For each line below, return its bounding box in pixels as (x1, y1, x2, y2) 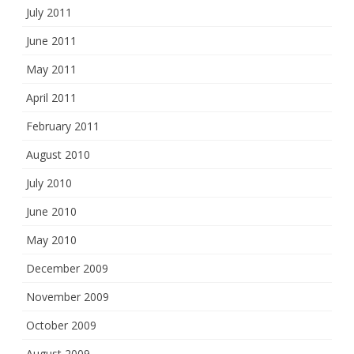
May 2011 (26, 62, 77, 77)
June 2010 (26, 204, 77, 219)
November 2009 (26, 289, 109, 304)
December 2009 (26, 261, 108, 276)
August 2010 (26, 147, 90, 162)
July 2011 (26, 5, 72, 20)
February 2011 (26, 119, 100, 134)
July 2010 (26, 175, 72, 190)
